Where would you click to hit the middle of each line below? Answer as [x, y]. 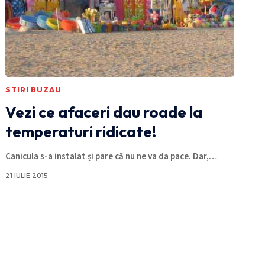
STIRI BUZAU [33, 89]
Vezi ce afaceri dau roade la [104, 112]
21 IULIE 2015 [27, 175]
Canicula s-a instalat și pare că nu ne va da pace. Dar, [107, 156]
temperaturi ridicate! [81, 131]
